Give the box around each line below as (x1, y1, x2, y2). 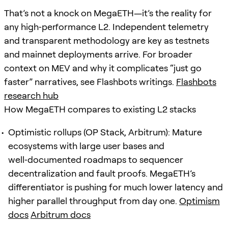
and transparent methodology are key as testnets (4, 35, 209, 46)
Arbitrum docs (31, 209, 91, 220)
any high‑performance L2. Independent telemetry (4, 21, 209, 32)
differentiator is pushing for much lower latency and (8, 181, 223, 192)
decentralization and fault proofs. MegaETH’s (8, 167, 195, 179)
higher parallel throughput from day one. (8, 195, 179, 206)
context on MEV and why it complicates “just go (4, 62, 202, 73)
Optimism (179, 195, 220, 206)
